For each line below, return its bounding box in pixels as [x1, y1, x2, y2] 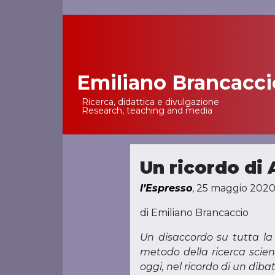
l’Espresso [139, 182, 192, 194]
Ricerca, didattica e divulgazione [82, 96, 219, 107]
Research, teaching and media [82, 105, 212, 116]
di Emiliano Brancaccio [139, 207, 249, 219]
